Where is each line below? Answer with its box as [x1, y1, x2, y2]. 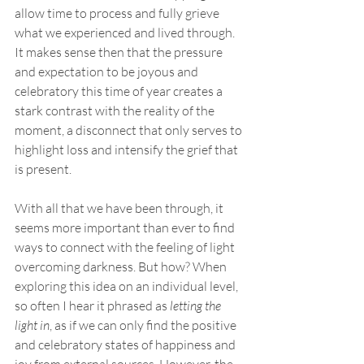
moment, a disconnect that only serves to [15, 122, 245, 138]
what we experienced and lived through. [15, 24, 237, 41]
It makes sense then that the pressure [15, 44, 225, 60]
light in [15, 317, 50, 333]
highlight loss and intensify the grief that [15, 141, 240, 158]
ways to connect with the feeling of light [15, 239, 237, 255]
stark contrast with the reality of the [15, 102, 217, 119]
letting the [170, 297, 223, 314]
